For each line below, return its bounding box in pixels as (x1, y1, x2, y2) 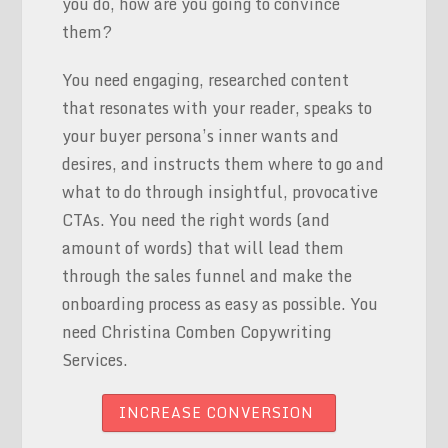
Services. (62, 346, 129, 373)
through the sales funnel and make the (62, 262, 353, 289)
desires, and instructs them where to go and (62, 150, 385, 177)
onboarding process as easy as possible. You (62, 290, 379, 317)
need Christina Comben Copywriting (62, 318, 332, 345)
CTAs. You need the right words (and (62, 206, 331, 233)
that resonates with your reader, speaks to (62, 94, 373, 121)
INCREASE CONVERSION (119, 400, 319, 424)
